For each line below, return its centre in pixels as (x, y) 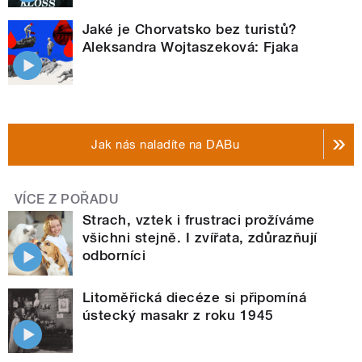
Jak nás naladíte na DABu (166, 144)
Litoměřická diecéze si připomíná (195, 298)
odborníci (114, 256)
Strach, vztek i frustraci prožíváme (199, 220)
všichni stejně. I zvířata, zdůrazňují (200, 238)
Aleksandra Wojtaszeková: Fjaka (191, 46)
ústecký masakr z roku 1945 (178, 316)
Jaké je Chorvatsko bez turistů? (190, 29)
